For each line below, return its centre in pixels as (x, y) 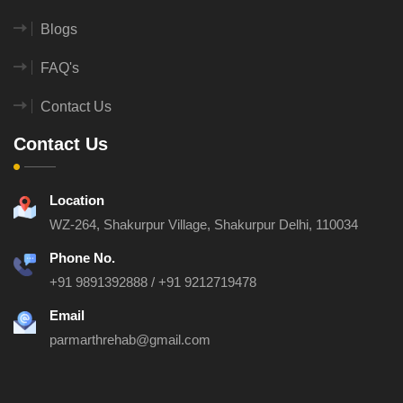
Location (77, 201)
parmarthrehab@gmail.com (130, 340)
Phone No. (82, 258)
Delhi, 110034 (318, 225)
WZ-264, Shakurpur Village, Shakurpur (164, 225)
